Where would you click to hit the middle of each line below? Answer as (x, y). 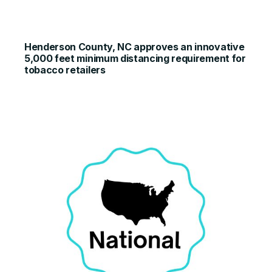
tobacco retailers (65, 70)
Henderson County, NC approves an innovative (134, 47)
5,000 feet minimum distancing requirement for (135, 58)
